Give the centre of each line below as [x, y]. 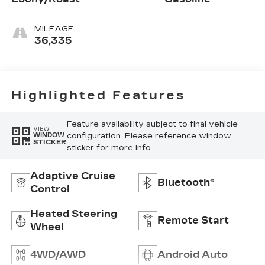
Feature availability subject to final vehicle [152, 124]
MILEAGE [54, 29]
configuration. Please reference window [149, 136]
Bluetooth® [186, 183]
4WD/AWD [58, 255]
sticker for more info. [109, 148]
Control [50, 189]
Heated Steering [73, 214]
